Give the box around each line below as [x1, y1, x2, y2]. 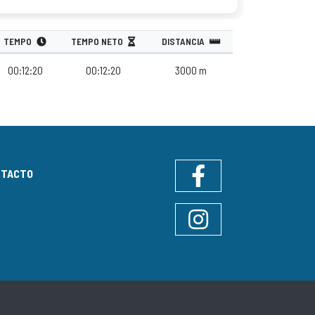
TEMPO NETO [71, 35, 123, 47]
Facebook [197, 176, 240, 190]
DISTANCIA [161, 35, 205, 47]
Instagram [197, 219, 241, 233]
